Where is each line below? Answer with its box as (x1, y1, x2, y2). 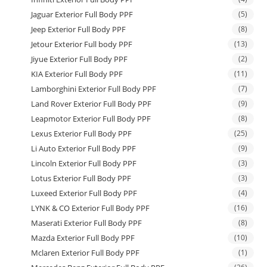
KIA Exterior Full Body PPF (31, 68, 123, 79)
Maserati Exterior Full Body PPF (31, 217, 142, 228)
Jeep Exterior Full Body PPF (31, 23, 126, 35)
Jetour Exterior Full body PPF (31, 38, 133, 49)
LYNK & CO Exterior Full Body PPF (31, 202, 150, 213)
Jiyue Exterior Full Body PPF (31, 53, 128, 64)
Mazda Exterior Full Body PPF (31, 232, 135, 243)
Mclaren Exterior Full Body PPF (31, 247, 140, 258)
